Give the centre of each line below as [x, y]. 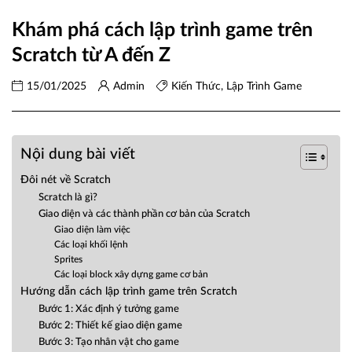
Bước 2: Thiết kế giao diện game [110, 326]
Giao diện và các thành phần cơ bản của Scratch [144, 214]
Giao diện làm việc [93, 230]
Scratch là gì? [68, 198]
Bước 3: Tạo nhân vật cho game [108, 343]
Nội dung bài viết [78, 155]
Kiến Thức [196, 87]
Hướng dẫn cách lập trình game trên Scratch [129, 291]
